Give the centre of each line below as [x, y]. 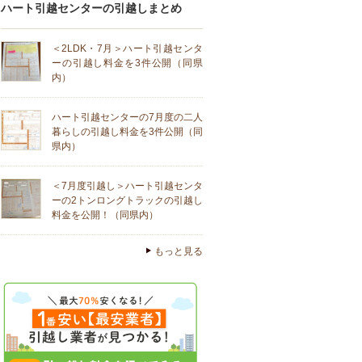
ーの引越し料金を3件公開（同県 [127, 63]
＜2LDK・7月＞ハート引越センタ [127, 48]
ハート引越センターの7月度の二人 [127, 117]
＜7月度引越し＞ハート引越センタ [127, 185]
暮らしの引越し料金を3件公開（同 [127, 131]
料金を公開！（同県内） [105, 215]
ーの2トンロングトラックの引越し [127, 200]
